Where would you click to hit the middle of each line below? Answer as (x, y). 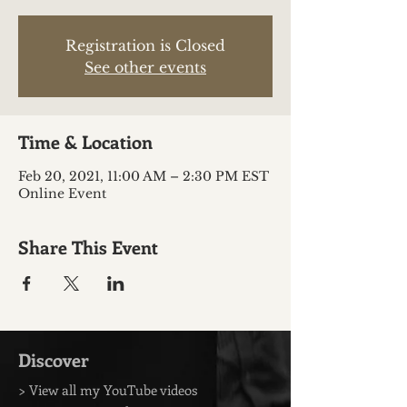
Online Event (62, 194)
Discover (54, 359)
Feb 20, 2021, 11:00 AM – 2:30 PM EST (144, 176)
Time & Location (85, 141)
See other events (145, 67)
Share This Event (88, 247)
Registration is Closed (145, 45)
